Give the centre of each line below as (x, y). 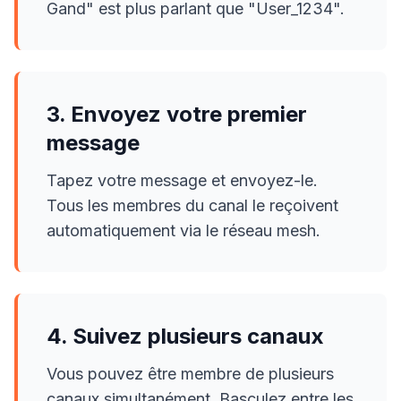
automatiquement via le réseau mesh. (183, 230)
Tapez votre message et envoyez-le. (182, 180)
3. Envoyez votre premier (177, 114)
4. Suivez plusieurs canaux (185, 336)
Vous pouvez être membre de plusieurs (190, 374)
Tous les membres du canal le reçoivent (192, 205)
